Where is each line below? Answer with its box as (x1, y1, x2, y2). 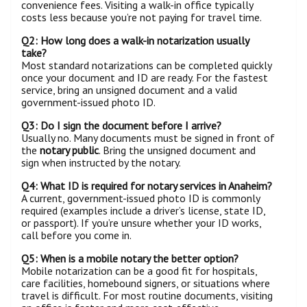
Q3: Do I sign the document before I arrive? (21, 119, 221, 133)
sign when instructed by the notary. (21, 156, 181, 170)
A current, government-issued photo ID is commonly (21, 191, 260, 206)
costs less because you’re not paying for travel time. (21, 10, 262, 25)
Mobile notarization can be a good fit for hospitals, (21, 264, 257, 278)
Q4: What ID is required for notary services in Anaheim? (21, 179, 272, 193)
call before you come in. (21, 228, 132, 243)
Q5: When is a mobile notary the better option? (21, 251, 238, 266)
